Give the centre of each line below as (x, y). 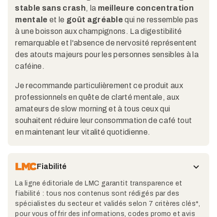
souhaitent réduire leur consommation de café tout (104, 120)
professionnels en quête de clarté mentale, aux (97, 97)
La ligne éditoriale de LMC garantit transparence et (99, 183)
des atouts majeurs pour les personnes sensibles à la (107, 55)
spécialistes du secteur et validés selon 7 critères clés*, (108, 203)
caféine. (30, 66)
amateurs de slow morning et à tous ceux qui (93, 108)
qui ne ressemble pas (161, 20)
